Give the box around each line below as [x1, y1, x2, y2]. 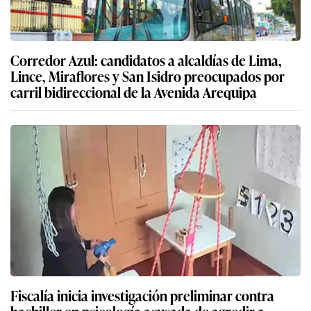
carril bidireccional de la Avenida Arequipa [10, 81, 257, 103]
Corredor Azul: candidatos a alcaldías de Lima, [10, 49, 282, 71]
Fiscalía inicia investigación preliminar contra [10, 285, 274, 306]
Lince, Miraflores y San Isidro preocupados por [10, 65, 285, 87]
